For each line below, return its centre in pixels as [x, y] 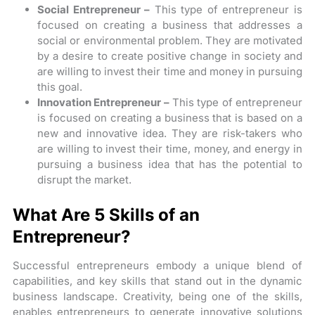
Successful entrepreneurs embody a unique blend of [157, 265]
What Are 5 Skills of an [107, 214]
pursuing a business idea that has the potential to [170, 164]
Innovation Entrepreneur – [103, 102]
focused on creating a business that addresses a [170, 25]
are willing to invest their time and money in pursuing [170, 71]
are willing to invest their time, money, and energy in [170, 149]
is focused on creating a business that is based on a [170, 118]
